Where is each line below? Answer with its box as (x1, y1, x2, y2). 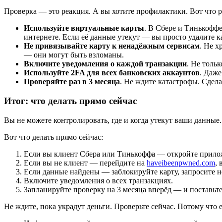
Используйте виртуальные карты (24, 24, 144, 33)
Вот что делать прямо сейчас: (4, 132, 103, 141)
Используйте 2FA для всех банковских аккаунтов (24, 68, 200, 77)
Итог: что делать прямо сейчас (4, 96, 137, 106)
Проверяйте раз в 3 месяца (24, 77, 120, 86)
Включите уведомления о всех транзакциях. (24, 176, 173, 185)
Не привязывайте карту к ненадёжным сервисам (24, 42, 200, 51)
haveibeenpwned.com (147, 158, 215, 167)
